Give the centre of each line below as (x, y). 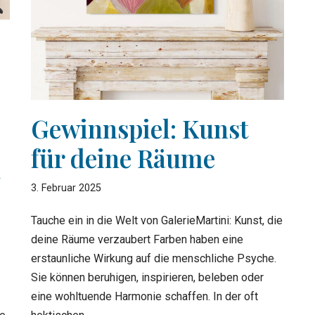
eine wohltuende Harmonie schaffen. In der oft (144, 296)
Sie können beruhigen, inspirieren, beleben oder (147, 277)
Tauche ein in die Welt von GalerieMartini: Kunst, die (157, 220)
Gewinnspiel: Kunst (140, 128)
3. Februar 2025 (66, 188)
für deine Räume (123, 157)
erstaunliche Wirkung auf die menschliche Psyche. (154, 258)
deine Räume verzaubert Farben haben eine (137, 239)
